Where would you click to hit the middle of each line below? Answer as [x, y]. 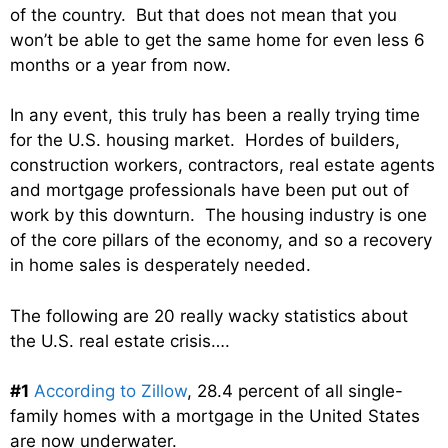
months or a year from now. [120, 64]
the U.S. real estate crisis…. [120, 340]
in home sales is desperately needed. [160, 265]
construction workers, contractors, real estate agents [222, 165]
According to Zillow [110, 391]
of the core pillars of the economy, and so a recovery [221, 240]
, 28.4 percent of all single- [295, 391]
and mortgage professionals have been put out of [209, 190]
